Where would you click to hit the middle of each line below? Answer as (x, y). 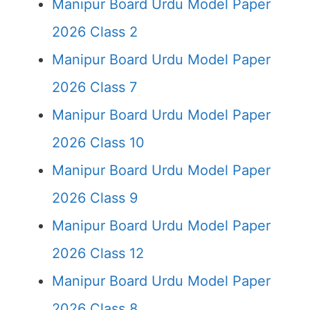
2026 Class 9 (95, 198)
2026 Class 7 (94, 87)
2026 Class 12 (98, 253)
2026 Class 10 (98, 143)
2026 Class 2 (95, 32)
